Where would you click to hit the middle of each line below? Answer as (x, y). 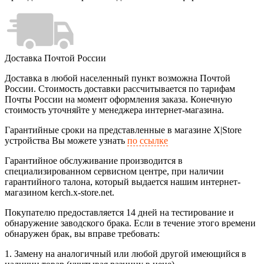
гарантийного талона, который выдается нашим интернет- (123, 182)
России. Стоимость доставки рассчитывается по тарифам (120, 89)
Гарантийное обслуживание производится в (94, 161)
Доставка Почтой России (55, 58)
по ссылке (148, 141)
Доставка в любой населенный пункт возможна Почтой (118, 78)
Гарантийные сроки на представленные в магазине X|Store (123, 130)
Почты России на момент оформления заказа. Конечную (118, 100)
